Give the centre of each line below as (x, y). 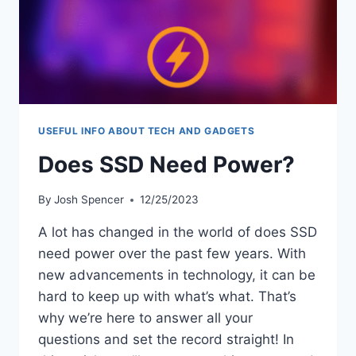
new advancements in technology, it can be (177, 275)
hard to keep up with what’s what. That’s (167, 297)
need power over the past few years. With (172, 254)
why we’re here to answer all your (145, 318)
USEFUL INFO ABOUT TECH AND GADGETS (147, 130)
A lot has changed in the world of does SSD (178, 232)
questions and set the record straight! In (166, 340)
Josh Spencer (89, 200)
